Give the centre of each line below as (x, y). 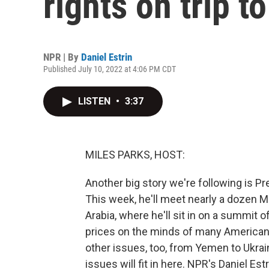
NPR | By (62, 57)
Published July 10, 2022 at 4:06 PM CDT (110, 69)
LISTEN (95, 101)
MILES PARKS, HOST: (135, 155)
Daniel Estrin (107, 57)
